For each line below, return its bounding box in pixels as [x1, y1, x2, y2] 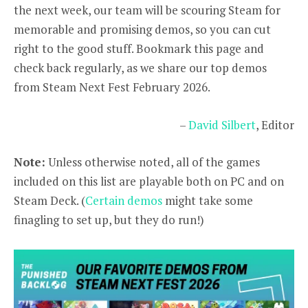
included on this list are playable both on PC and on [14, 173, 284, 189]
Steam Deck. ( [14, 192, 85, 208]
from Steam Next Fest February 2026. [14, 79, 210, 96]
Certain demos [85, 192, 162, 208]
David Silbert [188, 116, 256, 133]
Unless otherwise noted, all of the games [45, 153, 260, 170]
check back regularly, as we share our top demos [14, 60, 267, 76]
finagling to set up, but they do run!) [14, 211, 204, 228]
